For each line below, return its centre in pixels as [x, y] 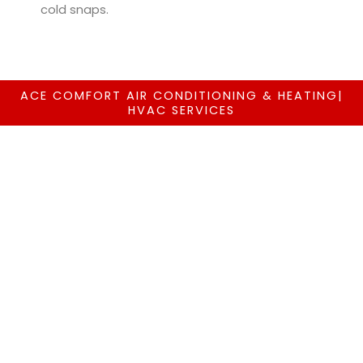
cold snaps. [75, 10]
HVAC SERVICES [181, 110]
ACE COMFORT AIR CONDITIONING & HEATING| [181, 95]
